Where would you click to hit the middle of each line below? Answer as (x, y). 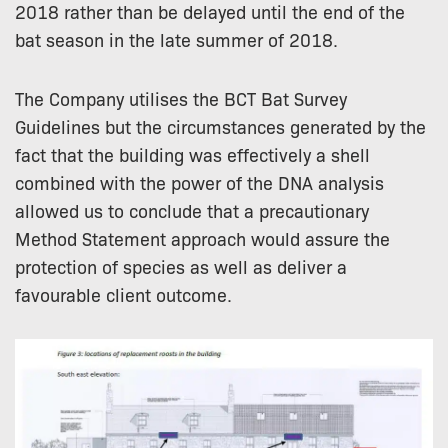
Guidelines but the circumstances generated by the (220, 125)
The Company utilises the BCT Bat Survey (181, 97)
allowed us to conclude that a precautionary (192, 209)
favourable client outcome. (123, 293)
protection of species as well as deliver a (181, 265)
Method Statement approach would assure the (202, 237)
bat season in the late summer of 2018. (176, 38)
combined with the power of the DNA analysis (199, 181)
